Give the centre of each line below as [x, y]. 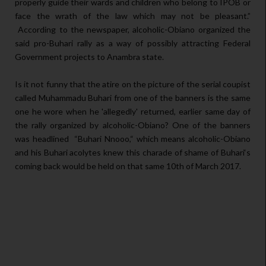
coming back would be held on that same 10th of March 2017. [128, 166]
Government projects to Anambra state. [89, 57]
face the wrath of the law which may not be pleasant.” [133, 16]
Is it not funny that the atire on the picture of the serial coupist [133, 84]
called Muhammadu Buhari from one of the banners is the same [133, 98]
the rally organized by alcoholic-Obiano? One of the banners [133, 125]
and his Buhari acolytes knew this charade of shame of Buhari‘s [133, 153]
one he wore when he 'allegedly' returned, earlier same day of [133, 112]
